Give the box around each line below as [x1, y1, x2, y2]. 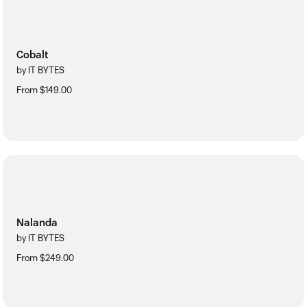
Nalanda [16, 215, 58, 229]
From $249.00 [16, 251, 74, 264]
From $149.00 [16, 84, 72, 96]
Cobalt [16, 47, 49, 61]
